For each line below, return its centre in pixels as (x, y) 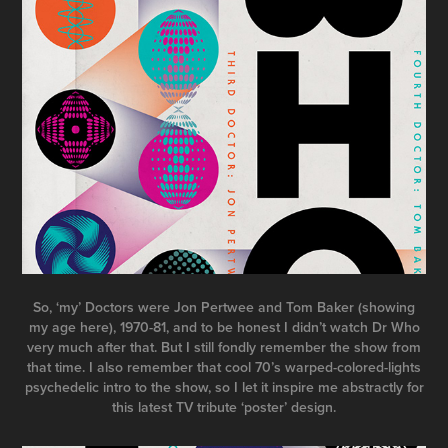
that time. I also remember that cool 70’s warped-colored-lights (224, 367)
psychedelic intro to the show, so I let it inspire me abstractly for (224, 387)
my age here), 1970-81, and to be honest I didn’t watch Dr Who (224, 327)
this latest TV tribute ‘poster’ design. (224, 407)
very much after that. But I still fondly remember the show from (224, 347)
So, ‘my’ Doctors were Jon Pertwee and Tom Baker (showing (224, 307)
